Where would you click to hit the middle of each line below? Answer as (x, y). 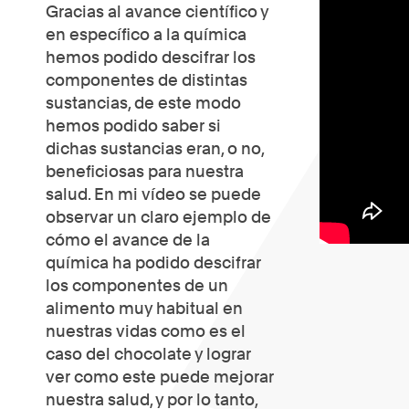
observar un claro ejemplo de (158, 217)
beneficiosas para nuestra (145, 171)
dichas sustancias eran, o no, (155, 148)
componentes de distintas (147, 80)
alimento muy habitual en (144, 308)
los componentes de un (137, 285)
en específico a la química (146, 34)
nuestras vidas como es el (146, 331)
